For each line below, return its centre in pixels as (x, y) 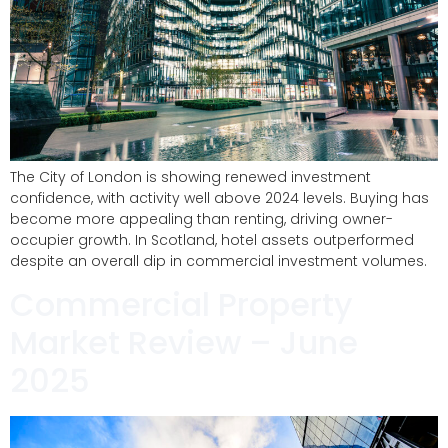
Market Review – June (184, 343)
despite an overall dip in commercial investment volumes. (220, 260)
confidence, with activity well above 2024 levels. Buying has (219, 197)
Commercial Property (181, 305)
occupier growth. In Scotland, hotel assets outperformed (212, 239)
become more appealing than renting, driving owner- (201, 218)
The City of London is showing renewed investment (190, 176)
